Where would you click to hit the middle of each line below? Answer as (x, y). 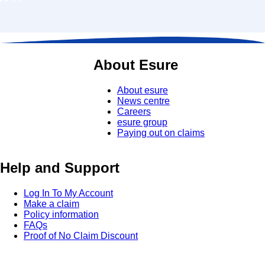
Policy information (61, 215)
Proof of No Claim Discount (81, 236)
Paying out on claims (161, 133)
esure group (142, 122)
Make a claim (51, 204)
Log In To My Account (68, 193)
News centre (143, 101)
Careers (134, 112)
